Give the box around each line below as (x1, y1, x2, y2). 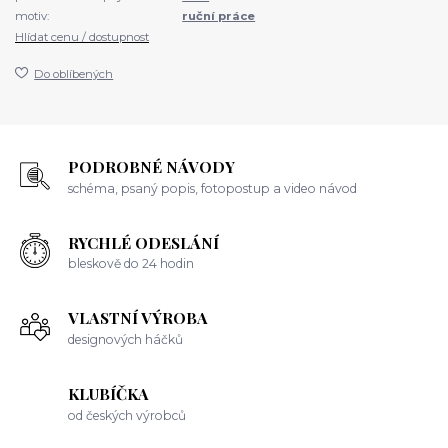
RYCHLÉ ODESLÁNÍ (68, 231, 220, 253)
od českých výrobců (68, 407, 187, 423)
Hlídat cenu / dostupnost (15, 29, 149, 44)
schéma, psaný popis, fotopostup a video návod (68, 180, 358, 196)
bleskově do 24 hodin (68, 256, 195, 272)
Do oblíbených (34, 66, 114, 81)
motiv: (15, 9, 49, 24)
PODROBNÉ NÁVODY (68, 156, 236, 178)
